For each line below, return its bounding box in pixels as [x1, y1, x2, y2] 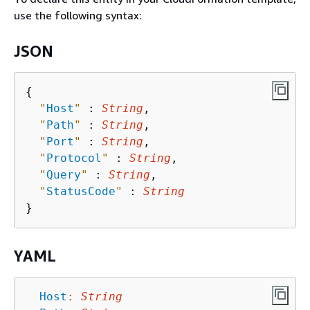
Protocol [46, 151, 102, 165]
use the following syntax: [14, 8, 142, 22]
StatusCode [46, 184, 116, 198]
